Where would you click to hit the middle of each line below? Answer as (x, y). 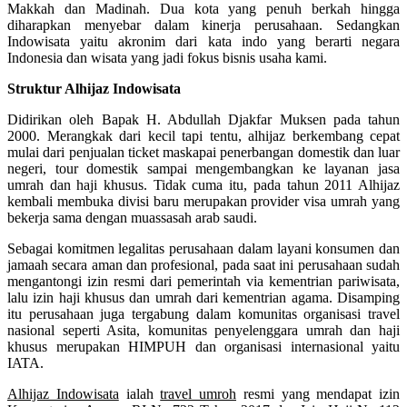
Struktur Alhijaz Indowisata (94, 88)
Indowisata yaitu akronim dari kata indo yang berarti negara (203, 41)
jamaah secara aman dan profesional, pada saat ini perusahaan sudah (203, 264)
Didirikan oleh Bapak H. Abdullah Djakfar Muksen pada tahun (203, 119)
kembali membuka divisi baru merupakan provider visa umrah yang (203, 201)
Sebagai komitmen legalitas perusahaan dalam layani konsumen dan (203, 248)
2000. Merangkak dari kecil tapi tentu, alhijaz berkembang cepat (203, 135)
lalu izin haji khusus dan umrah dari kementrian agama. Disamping (203, 297)
